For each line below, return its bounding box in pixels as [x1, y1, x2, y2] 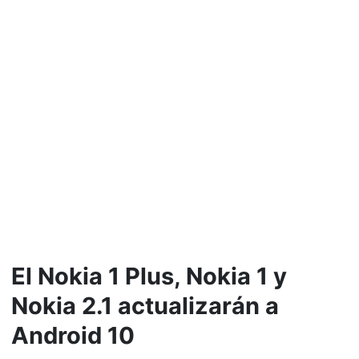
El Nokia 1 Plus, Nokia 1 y [10, 262, 287, 291]
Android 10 [10, 321, 135, 350]
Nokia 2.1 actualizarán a [10, 292, 279, 321]
